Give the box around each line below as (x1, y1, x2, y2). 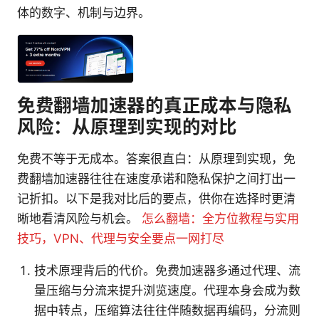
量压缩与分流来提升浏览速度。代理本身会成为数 (34, 283, 300, 298)
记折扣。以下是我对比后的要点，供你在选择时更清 (17, 192, 296, 206)
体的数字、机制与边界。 (17, 6, 150, 21)
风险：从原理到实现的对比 (17, 115, 237, 138)
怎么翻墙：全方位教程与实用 (142, 211, 299, 226)
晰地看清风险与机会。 (17, 211, 142, 226)
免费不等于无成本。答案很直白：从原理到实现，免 (17, 152, 296, 167)
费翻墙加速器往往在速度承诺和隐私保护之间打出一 (17, 172, 296, 187)
